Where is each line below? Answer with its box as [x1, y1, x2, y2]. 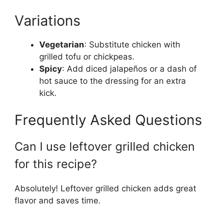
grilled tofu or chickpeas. [39, 52, 135, 62]
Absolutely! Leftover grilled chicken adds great [15, 183, 196, 193]
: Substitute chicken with [84, 40, 180, 50]
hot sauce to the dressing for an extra [39, 76, 186, 86]
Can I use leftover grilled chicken [15, 139, 195, 154]
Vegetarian [39, 40, 84, 50]
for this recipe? [15, 156, 97, 171]
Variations [15, 12, 80, 30]
